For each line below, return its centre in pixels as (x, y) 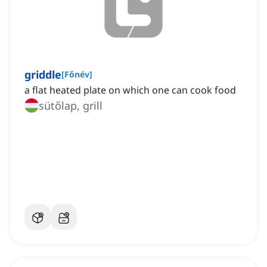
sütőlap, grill (71, 106)
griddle (43, 75)
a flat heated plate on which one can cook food (130, 90)
